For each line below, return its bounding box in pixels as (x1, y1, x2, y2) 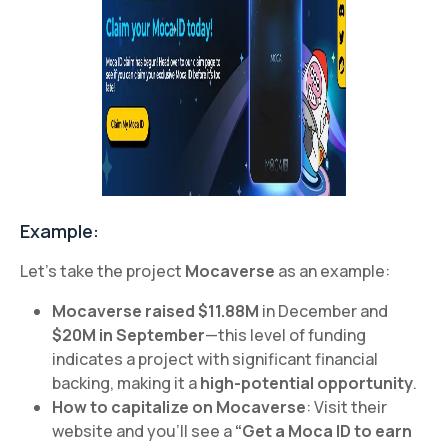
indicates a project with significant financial (52, 347, 378, 370)
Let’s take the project (20, 259, 185, 282)
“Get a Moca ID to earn (235, 419, 412, 442)
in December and (259, 299, 388, 322)
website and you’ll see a (52, 419, 235, 442)
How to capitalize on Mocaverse (52, 395, 306, 418)
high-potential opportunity (200, 371, 413, 394)
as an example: (275, 259, 390, 282)
